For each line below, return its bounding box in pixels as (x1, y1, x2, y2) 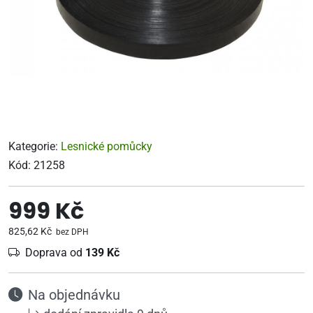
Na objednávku (28, 286, 120, 303)
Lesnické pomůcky (61, 140, 152, 153)
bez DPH (54, 227, 89, 237)
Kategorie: (8, 140, 61, 153)
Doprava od (25, 246, 85, 259)
